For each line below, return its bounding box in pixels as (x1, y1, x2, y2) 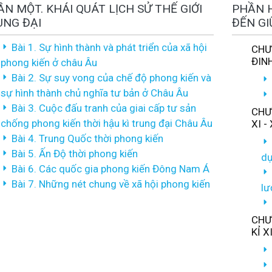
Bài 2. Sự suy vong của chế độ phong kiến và (12, 72, 211, 84)
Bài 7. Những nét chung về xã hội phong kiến (12, 178, 210, 190)
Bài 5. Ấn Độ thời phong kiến (12, 148, 138, 160)
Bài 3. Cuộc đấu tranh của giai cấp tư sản (12, 102, 196, 114)
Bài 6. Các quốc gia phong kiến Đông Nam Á (12, 163, 209, 175)
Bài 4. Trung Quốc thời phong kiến (12, 132, 163, 144)
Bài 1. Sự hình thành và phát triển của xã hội (12, 41, 207, 53)
